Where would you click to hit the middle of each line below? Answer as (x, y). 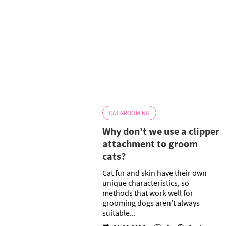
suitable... (119, 213)
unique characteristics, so (146, 183)
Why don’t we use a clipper (161, 131)
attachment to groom (150, 144)
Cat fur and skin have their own (154, 173)
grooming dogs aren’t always (151, 203)
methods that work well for (148, 193)
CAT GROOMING (129, 113)
